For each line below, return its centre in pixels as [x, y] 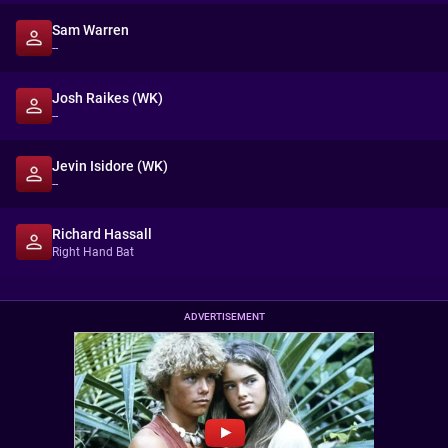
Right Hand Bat [93, 252]
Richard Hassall [102, 234]
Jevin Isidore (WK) [110, 166]
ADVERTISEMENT [224, 316]
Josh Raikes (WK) [107, 98]
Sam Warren [90, 30]
